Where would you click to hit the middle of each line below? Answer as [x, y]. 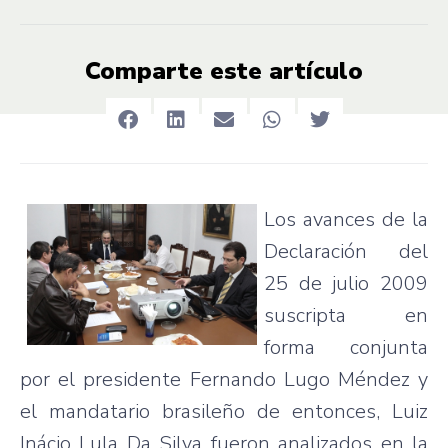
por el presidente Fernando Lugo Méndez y [224, 379]
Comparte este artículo [224, 70]
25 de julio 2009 [346, 283]
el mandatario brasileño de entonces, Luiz [224, 411]
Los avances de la [346, 219]
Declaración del [346, 251]
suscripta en [346, 315]
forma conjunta [346, 347]
